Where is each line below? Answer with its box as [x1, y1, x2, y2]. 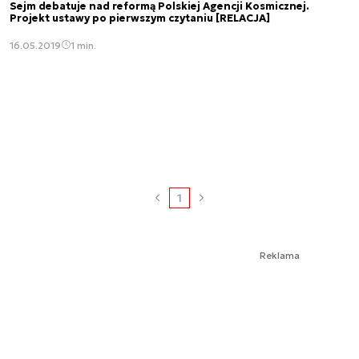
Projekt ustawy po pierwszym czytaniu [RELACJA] [10, 11, 270, 25]
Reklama [260, 248, 300, 261]
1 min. [71, 38, 96, 51]
